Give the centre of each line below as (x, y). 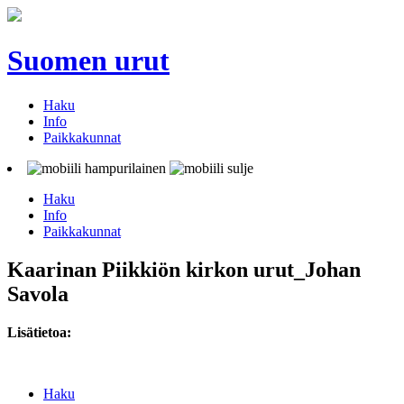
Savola (38, 294)
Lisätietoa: (39, 332)
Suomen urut (88, 61)
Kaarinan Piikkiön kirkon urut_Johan (184, 269)
